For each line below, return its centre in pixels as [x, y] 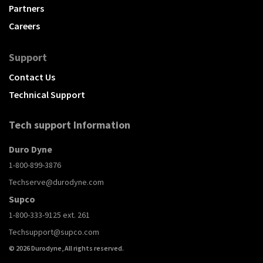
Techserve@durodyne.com [56, 182]
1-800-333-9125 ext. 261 [49, 215]
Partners [26, 9]
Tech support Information [70, 125]
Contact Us [32, 77]
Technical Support [47, 95]
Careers [24, 26]
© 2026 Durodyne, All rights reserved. [66, 248]
